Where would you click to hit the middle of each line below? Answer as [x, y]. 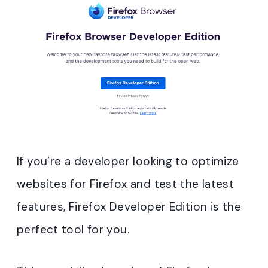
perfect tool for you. [73, 230]
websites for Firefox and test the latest [126, 184]
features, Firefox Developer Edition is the [129, 207]
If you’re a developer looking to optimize [128, 162]
